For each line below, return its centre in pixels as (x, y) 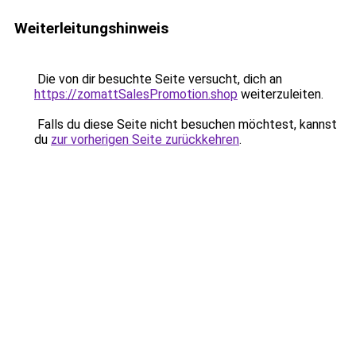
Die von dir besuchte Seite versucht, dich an (158, 79)
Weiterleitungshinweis (91, 28)
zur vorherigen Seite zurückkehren (145, 139)
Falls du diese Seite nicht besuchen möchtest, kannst (186, 124)
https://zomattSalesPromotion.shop (136, 94)
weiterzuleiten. (281, 94)
